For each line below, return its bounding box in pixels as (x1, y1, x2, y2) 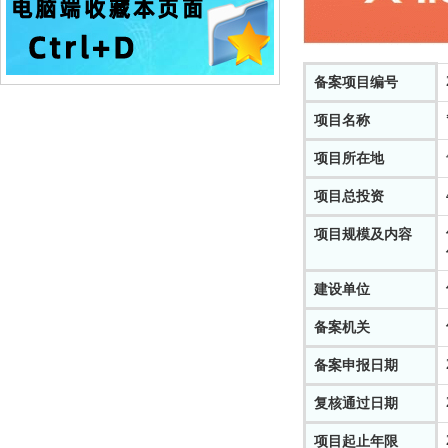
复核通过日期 (314, 396, 398, 411)
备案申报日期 (314, 358, 398, 373)
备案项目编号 (314, 75, 398, 90)
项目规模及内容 (314, 227, 412, 242)
